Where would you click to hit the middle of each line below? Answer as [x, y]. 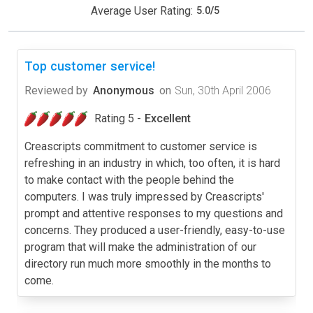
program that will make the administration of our [140, 247]
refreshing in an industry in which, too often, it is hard [152, 163]
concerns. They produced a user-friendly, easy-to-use [155, 230]
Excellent [168, 118]
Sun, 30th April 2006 [223, 90]
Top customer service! [90, 66]
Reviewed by [56, 90]
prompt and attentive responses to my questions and [154, 213]
